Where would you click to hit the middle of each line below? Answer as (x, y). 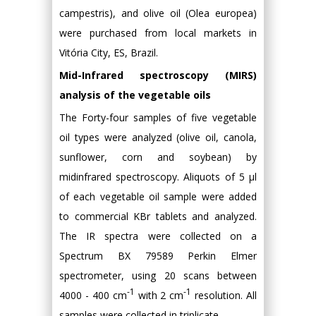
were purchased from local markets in (158, 33)
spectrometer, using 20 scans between (158, 275)
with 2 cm (159, 295)
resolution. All (224, 295)
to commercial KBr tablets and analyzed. (158, 216)
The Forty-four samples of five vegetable (158, 117)
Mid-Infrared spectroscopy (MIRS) (158, 75)
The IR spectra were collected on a (158, 236)
